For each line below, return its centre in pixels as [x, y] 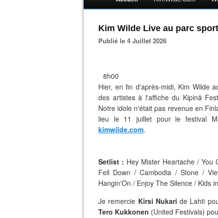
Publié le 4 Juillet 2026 [135, 41]
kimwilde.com [121, 129]
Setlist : [112, 162]
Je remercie [118, 201]
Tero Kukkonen [125, 212]
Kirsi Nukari [157, 201]
